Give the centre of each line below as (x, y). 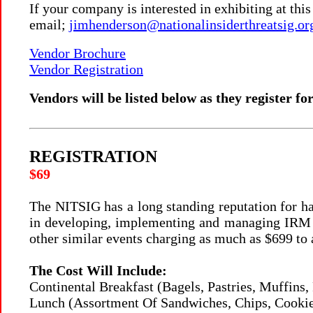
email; (48, 24)
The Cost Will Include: (98, 270)
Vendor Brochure (78, 53)
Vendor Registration (86, 69)
